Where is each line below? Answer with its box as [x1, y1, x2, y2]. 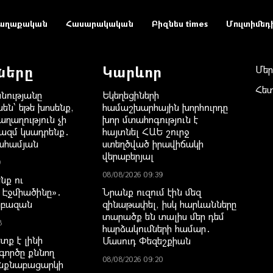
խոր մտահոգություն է [102, 112, 198, 126]
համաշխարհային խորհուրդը [102, 100, 228, 113]
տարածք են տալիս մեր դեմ [102, 209, 224, 222]
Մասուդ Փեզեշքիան [102, 233, 191, 247]
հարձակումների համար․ [102, 221, 211, 235]
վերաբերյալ [102, 149, 154, 162]
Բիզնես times [151, 17, 208, 29]
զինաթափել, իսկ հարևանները [102, 197, 236, 210]
